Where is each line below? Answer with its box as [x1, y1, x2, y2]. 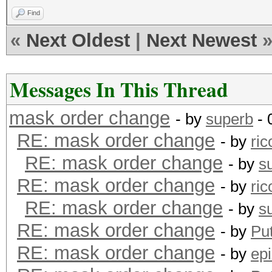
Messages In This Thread [10, 75, 228, 104]
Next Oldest [26, 30, 130, 51]
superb [206, 110, 253, 128]
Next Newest [146, 30, 257, 51]
